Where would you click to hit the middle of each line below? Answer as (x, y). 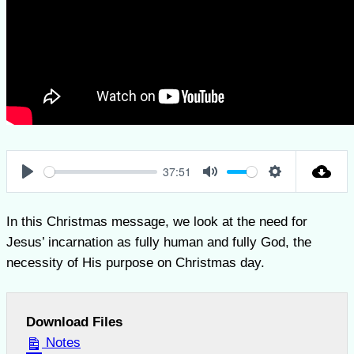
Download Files (74, 322)
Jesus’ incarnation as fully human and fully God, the (159, 243)
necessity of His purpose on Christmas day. (136, 263)
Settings (299, 190)
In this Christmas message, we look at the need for (157, 222)
